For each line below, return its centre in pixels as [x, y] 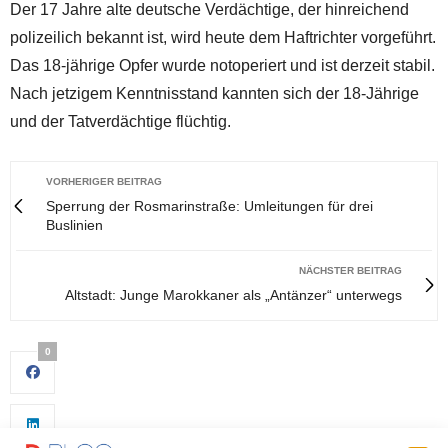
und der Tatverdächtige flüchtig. [120, 121]
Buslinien [74, 224]
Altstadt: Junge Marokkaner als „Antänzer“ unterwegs [233, 294]
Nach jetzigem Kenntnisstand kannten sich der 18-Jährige [214, 93]
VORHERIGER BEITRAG [104, 181]
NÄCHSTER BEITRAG [350, 270]
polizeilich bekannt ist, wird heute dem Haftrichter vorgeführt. [223, 37]
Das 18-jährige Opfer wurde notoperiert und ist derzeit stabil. [222, 65]
